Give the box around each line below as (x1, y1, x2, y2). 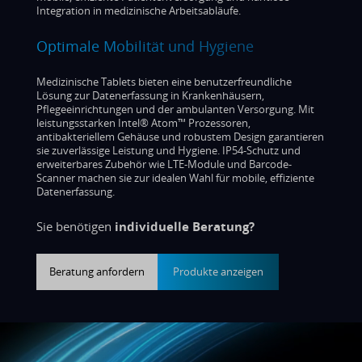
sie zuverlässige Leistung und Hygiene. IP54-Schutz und (36, 142, 301, 158)
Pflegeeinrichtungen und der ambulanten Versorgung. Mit (36, 101, 314, 116)
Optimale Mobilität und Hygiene (36, 36, 254, 56)
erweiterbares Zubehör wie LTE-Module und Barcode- (36, 156, 292, 171)
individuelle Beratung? (115, 217, 255, 234)
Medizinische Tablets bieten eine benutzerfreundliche (36, 74, 292, 89)
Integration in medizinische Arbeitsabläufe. (36, 2, 241, 18)
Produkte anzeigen (173, 263, 263, 279)
